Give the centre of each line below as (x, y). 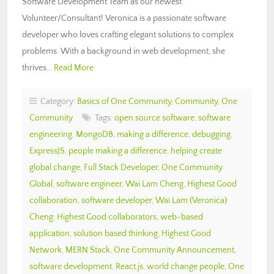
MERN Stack (88, 250)
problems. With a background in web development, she (124, 51)
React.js (129, 266)
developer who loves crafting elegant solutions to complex (128, 35)
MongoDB (94, 134)
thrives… (38, 68)
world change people (186, 266)
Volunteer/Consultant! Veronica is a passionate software (124, 18)
